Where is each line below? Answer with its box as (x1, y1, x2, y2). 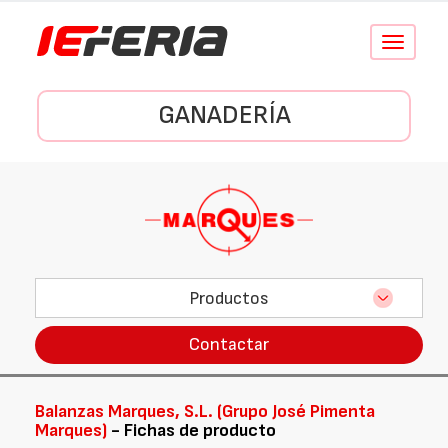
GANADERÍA (157, 100, 291, 131)
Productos (189, 287, 269, 309)
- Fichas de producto (107, 420, 276, 441)
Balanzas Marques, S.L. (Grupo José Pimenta (35, 401, 375, 422)
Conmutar (391, 35, 446, 50)
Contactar (189, 334, 269, 355)
